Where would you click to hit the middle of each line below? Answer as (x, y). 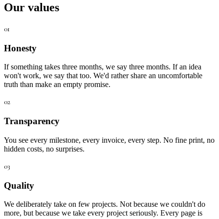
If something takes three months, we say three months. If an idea (103, 67)
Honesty (20, 48)
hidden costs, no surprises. (44, 149)
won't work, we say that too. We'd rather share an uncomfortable (103, 76)
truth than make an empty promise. (57, 85)
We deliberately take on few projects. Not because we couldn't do (105, 204)
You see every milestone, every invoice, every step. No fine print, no (109, 140)
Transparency (32, 121)
